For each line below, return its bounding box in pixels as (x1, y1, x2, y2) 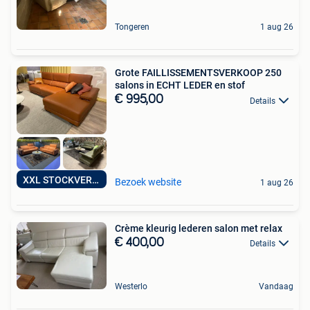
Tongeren (115, 22, 149, 33)
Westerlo (115, 281, 147, 291)
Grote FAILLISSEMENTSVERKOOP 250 (115, 67, 282, 79)
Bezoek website (115, 176, 181, 188)
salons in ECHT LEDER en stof (115, 80, 245, 91)
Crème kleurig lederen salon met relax (115, 222, 282, 234)
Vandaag (259, 281, 293, 291)
